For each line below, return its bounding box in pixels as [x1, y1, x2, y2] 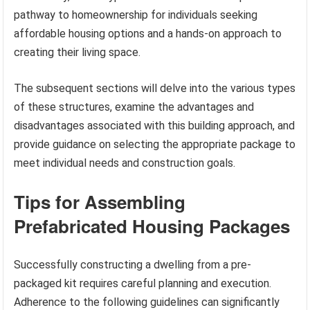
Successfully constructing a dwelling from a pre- [14, 258, 252, 272]
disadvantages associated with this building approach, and [14, 119, 295, 133]
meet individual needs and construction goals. [14, 156, 236, 170]
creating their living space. [14, 46, 141, 60]
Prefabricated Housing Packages [14, 213, 291, 239]
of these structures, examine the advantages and [14, 100, 255, 114]
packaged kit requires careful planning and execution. [14, 277, 272, 291]
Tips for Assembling [14, 189, 186, 215]
